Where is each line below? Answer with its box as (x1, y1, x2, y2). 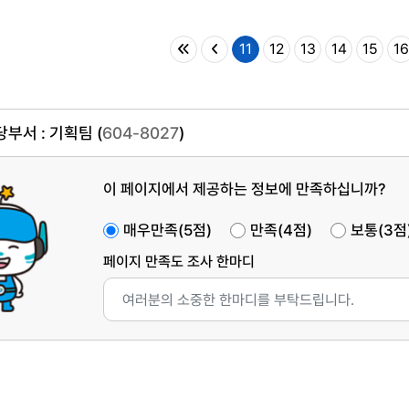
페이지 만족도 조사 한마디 (103, 253, 255, 270)
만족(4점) (250, 221, 312, 239)
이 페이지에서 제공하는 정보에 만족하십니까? (103, 180, 385, 198)
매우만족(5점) (123, 221, 212, 239)
